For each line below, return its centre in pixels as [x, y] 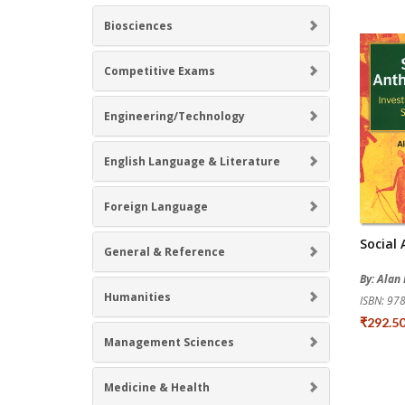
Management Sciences [169, 342]
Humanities [137, 297]
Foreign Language [156, 206]
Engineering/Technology [174, 116]
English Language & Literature [192, 161]
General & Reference [165, 251]
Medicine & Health [157, 387]
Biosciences [138, 25]
